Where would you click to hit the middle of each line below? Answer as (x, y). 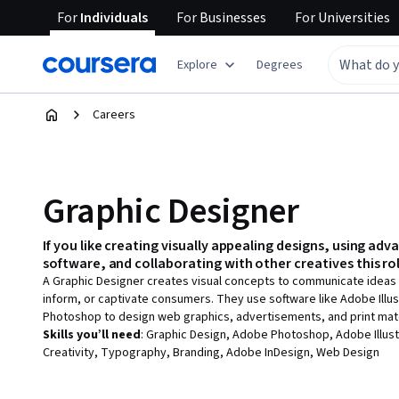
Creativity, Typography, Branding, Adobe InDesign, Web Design (211, 352)
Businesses (232, 18)
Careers (114, 115)
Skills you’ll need (92, 334)
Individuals (113, 18)
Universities (353, 18)
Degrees (280, 65)
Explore (197, 65)
